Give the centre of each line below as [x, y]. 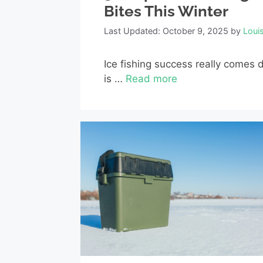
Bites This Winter [166, 11]
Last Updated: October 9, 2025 [166, 31]
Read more [151, 79]
